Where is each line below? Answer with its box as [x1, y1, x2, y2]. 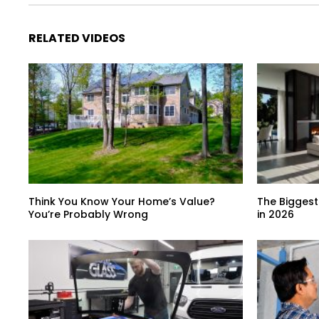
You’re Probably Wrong [28, 207, 148, 222]
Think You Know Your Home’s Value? [28, 194, 215, 209]
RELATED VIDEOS [28, 29, 125, 46]
